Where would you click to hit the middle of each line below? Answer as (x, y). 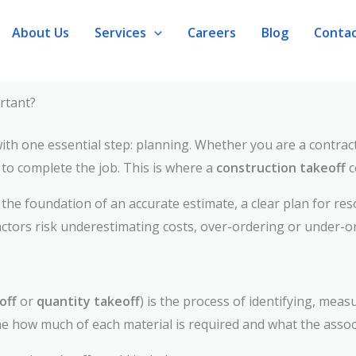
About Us (41, 32)
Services (121, 32)
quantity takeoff (88, 301)
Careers (212, 32)
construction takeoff (281, 168)
